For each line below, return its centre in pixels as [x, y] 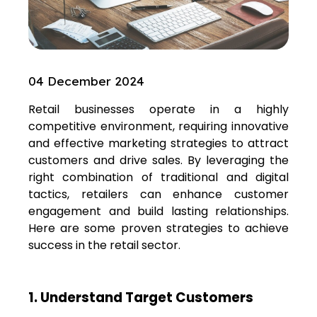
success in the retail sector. [104, 245]
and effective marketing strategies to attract [158, 143]
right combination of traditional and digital [158, 177]
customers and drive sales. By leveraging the [158, 160]
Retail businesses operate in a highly [158, 109]
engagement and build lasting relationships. [158, 211]
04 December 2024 [86, 81]
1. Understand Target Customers [141, 297]
